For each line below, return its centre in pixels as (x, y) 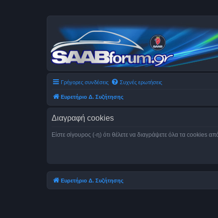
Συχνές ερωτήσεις (141, 82)
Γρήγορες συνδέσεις (85, 82)
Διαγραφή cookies (83, 118)
